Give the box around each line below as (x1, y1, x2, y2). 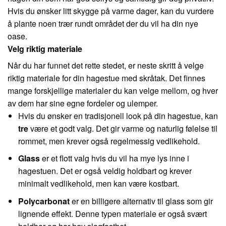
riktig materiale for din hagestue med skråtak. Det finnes (8, 72, 205, 84)
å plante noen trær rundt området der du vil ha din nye (8, 17, 198, 29)
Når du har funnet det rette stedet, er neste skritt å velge (8, 59, 204, 71)
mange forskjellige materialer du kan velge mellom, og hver (8, 84, 218, 96)
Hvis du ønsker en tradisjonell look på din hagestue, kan (18, 109, 218, 122)
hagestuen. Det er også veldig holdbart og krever (18, 165, 192, 177)
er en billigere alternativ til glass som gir (69, 195, 213, 207)
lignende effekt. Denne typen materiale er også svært (18, 208, 207, 220)
